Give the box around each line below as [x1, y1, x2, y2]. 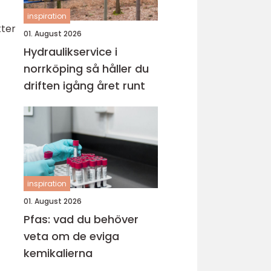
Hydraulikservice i [24, 44, 117, 59]
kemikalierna [24, 246, 93, 261]
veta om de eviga [24, 229, 119, 244]
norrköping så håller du [24, 61, 86, 76]
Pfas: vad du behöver [24, 212, 139, 227]
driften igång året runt [24, 78, 145, 93]
